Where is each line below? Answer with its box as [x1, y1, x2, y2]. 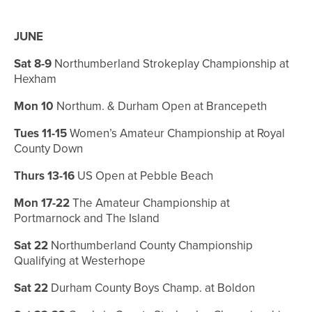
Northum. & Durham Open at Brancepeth [54, 97, 267, 116]
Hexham [14, 70, 56, 88]
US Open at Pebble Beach [75, 167, 213, 185]
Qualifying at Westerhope [14, 252, 146, 270]
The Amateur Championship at [70, 194, 230, 212]
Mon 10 [14, 97, 54, 116]
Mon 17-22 [14, 194, 70, 212]
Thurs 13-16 [14, 167, 75, 185]
